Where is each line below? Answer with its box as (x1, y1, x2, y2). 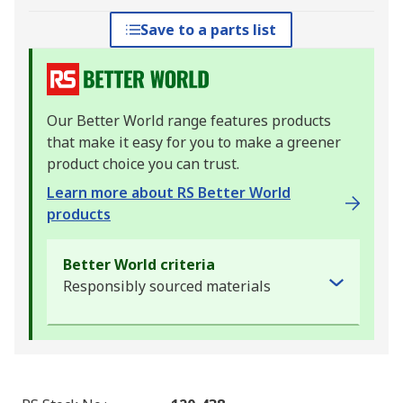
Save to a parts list (140, 20, 277, 40)
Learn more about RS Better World (47, 183, 291, 203)
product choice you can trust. (47, 154, 239, 175)
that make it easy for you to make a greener (47, 132, 341, 153)
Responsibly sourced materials (63, 276, 271, 297)
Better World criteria (63, 255, 215, 275)
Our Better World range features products (47, 111, 331, 131)
